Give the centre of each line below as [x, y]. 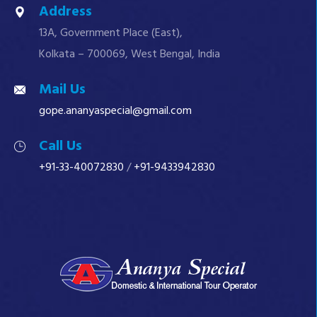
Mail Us [62, 90]
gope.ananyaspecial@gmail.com [115, 111]
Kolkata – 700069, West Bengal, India [129, 54]
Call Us [60, 146]
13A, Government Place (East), [111, 33]
